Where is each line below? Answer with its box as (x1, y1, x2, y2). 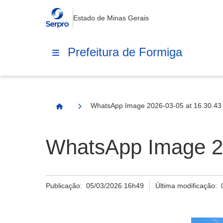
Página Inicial (59, 107, 105, 114)
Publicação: (46, 182, 86, 190)
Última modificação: (155, 182, 222, 190)
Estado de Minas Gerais (73, 14, 149, 22)
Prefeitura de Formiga (68, 45, 182, 59)
